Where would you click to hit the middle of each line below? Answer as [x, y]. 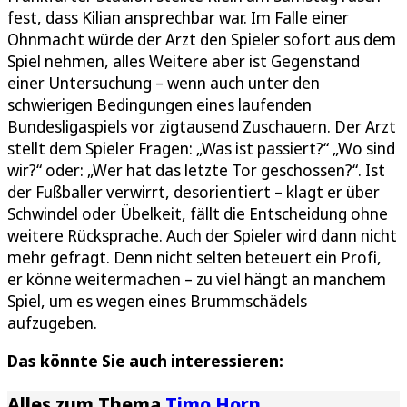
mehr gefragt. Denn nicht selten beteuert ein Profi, [194, 257]
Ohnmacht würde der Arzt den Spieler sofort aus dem [202, 39]
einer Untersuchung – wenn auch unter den [164, 82]
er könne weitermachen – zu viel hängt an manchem [197, 278]
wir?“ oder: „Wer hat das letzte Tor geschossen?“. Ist [196, 169]
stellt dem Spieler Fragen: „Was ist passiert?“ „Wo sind [201, 148]
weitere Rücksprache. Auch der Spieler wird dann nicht [202, 235]
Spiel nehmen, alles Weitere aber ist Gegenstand [184, 60]
